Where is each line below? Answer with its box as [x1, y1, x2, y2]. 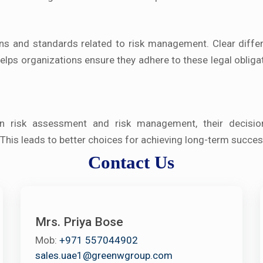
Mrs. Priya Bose [35, 215, 123, 230]
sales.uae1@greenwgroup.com [35, 249, 173, 262]
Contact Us [88, 152, 175, 173]
